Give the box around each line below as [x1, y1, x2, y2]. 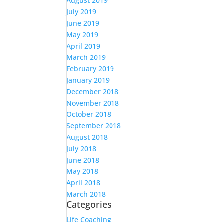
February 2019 [66, 64, 114, 73]
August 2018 [66, 132, 108, 142]
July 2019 [66, 7, 97, 16]
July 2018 [66, 144, 97, 153]
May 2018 [66, 166, 99, 176]
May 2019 [66, 30, 99, 39]
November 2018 [66, 98, 119, 108]
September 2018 [66, 121, 121, 130]
